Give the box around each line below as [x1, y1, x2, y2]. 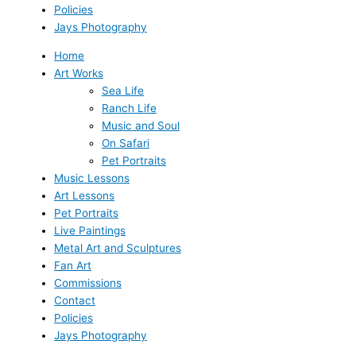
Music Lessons [54, 171, 130, 184]
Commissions [54, 276, 122, 289]
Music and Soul [102, 118, 180, 132]
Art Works [54, 66, 103, 79]
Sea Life [102, 83, 144, 97]
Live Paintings [54, 223, 126, 237]
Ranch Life [102, 101, 157, 114]
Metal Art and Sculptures [54, 241, 181, 254]
